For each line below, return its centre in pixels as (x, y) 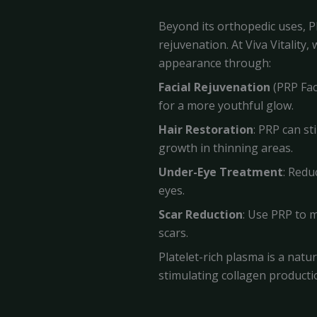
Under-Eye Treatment (221, 172)
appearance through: (215, 63)
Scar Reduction (201, 215)
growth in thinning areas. (226, 148)
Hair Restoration (206, 130)
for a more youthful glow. (226, 106)
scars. (173, 233)
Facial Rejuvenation (214, 87)
